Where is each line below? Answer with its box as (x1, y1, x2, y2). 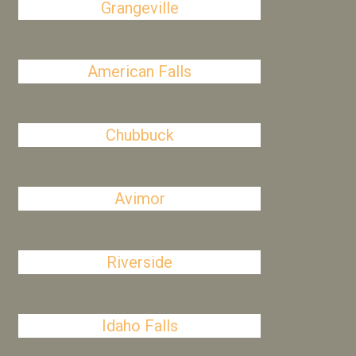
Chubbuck (105, 126, 174, 145)
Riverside (106, 253, 173, 272)
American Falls (87, 62, 192, 81)
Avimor (114, 189, 165, 208)
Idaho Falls (101, 316, 178, 335)
